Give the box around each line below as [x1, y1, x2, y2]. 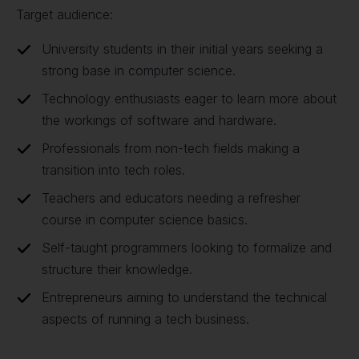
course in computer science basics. [42, 212, 248, 228]
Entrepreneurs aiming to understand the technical [42, 289, 327, 305]
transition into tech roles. [42, 162, 185, 178]
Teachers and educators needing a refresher [42, 190, 301, 206]
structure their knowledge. [42, 261, 192, 277]
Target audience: [16, 6, 113, 22]
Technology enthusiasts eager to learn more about [42, 91, 337, 107]
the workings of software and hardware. [42, 112, 276, 128]
